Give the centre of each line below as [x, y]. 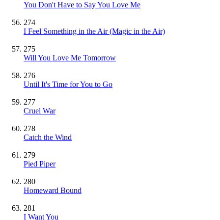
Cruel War [40, 110]
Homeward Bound [53, 190]
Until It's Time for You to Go [68, 84]
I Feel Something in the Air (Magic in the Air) [94, 31]
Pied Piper [40, 164]
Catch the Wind [48, 137]
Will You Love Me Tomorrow [70, 57]
